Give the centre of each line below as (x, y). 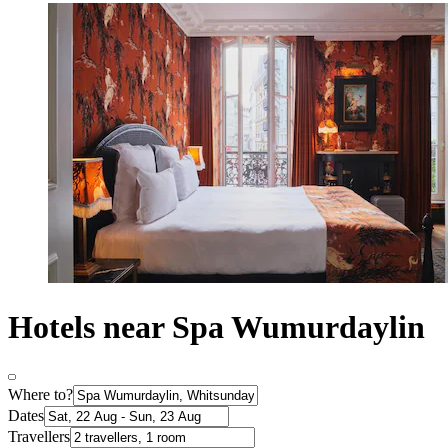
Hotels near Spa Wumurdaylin (216, 326)
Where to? (40, 395)
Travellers (39, 437)
